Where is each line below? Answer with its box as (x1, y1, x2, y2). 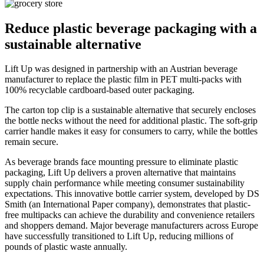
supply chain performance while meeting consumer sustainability (5, 178, 245, 189)
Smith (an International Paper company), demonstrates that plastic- (5, 199, 250, 210)
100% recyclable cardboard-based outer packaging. (5, 85, 194, 95)
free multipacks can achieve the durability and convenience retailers (5, 210, 255, 220)
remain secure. (5, 137, 58, 147)
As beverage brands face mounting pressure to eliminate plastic (5, 157, 238, 167)
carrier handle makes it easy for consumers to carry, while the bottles (5, 126, 258, 137)
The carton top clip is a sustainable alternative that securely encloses (5, 105, 256, 115)
